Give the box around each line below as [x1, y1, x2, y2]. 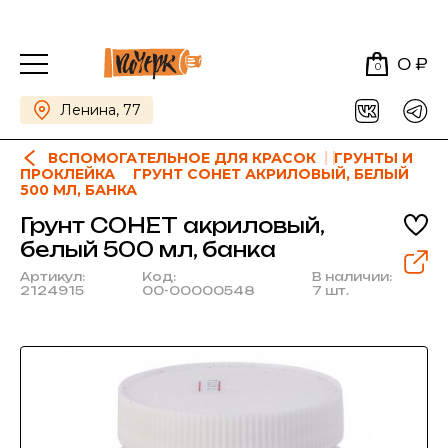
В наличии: [312, 269, 392, 284]
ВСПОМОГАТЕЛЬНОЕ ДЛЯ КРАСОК [48, 149, 316, 167]
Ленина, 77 [60, 101, 141, 119]
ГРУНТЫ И [334, 149, 413, 167]
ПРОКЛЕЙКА [20, 165, 115, 183]
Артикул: [20, 269, 85, 284]
